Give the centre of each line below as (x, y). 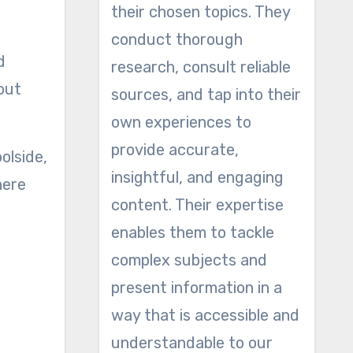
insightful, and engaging (197, 177)
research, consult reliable (201, 67)
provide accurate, (175, 150)
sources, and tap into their (206, 95)
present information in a (196, 288)
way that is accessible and (205, 315)
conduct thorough (176, 39)
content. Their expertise (197, 205)
